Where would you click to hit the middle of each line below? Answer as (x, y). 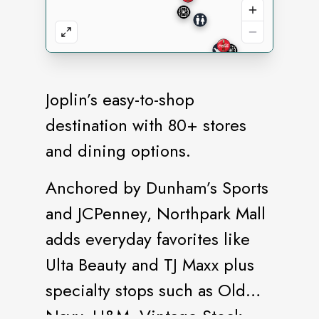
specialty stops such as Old (146, 290)
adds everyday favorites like (148, 239)
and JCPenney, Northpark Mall (156, 213)
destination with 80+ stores (146, 125)
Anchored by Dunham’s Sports (157, 188)
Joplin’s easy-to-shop (120, 99)
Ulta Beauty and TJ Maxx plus (150, 265)
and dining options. (118, 151)
